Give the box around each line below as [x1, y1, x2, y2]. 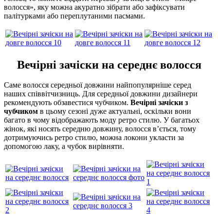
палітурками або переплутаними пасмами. [4, 11, 145, 20]
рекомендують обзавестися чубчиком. [4, 98, 130, 107]
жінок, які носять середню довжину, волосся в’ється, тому [4, 125, 196, 133]
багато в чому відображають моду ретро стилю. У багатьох [4, 116, 200, 125]
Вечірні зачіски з [130, 98, 188, 107]
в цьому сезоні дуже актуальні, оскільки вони [38, 107, 191, 116]
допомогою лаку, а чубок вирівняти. [4, 142, 124, 151]
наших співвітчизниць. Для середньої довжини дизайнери [4, 90, 198, 98]
